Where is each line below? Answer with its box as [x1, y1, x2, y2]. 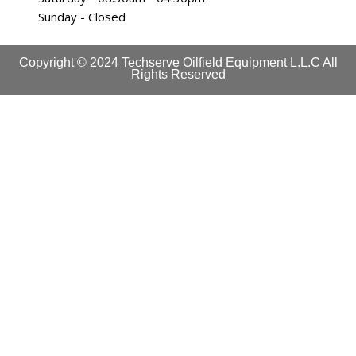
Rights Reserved [130, 68, 226, 82]
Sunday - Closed [38, 9, 126, 25]
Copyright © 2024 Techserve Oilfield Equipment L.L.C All [18, 56, 338, 70]
